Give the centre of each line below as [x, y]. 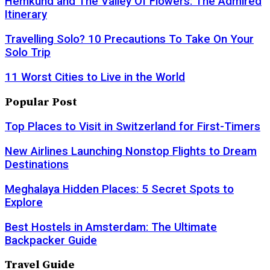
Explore [24, 202]
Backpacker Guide [51, 240]
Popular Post [41, 102]
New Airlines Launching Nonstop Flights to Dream [131, 152]
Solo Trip [28, 53]
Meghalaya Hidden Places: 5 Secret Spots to [119, 189]
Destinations [37, 165]
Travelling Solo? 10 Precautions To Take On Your [129, 39]
